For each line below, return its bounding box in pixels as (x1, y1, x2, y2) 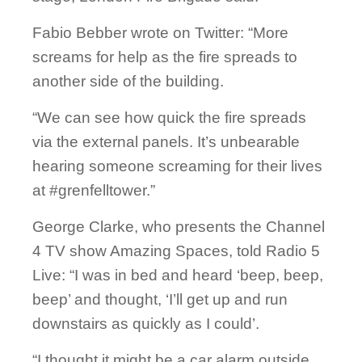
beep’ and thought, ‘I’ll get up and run (32, 291, 288, 309)
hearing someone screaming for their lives (32, 158, 322, 175)
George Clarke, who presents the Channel (32, 218, 325, 236)
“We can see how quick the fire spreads (32, 109, 306, 127)
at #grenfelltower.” (32, 182, 155, 200)
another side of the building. (32, 73, 224, 90)
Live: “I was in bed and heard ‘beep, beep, (32, 267, 323, 284)
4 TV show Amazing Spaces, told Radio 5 (32, 242, 320, 260)
